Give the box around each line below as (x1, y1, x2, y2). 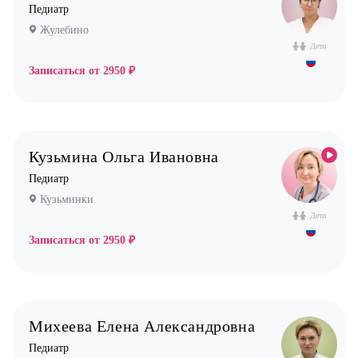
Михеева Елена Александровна (29, 317, 256, 335)
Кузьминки (40, 193, 93, 205)
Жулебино (40, 24, 89, 36)
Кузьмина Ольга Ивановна (29, 148, 219, 165)
